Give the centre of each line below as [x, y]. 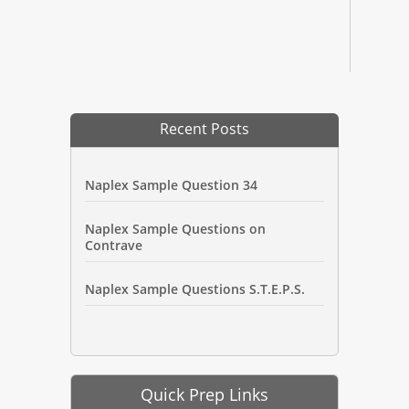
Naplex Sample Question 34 [172, 185]
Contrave [114, 246]
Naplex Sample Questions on [176, 229]
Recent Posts [204, 128]
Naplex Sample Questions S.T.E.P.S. [195, 289]
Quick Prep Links [204, 394]
